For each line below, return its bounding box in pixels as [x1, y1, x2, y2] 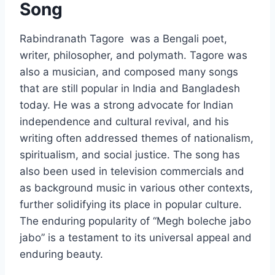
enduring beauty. [20, 248, 103, 261]
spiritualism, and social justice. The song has [20, 149, 240, 161]
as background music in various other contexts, [20, 182, 253, 195]
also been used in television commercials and [20, 165, 244, 178]
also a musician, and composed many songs [20, 66, 238, 79]
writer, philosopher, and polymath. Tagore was [20, 49, 247, 62]
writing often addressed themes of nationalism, [20, 132, 254, 145]
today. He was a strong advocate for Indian [20, 99, 233, 112]
